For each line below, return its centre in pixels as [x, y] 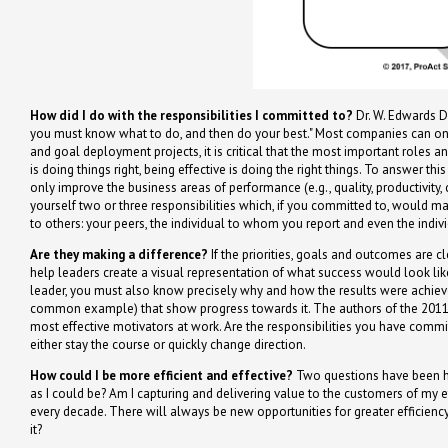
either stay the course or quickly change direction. [168, 344]
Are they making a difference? [119, 254]
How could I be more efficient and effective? [161, 375]
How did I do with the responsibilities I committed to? [191, 115]
